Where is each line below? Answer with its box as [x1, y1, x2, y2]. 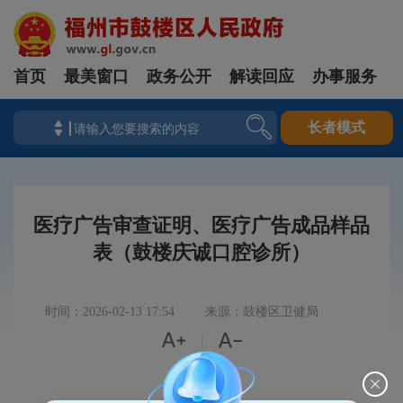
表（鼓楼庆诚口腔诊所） [93, 241, 310, 264]
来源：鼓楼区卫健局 [205, 305, 318, 318]
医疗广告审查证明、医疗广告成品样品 [33, 214, 370, 237]
